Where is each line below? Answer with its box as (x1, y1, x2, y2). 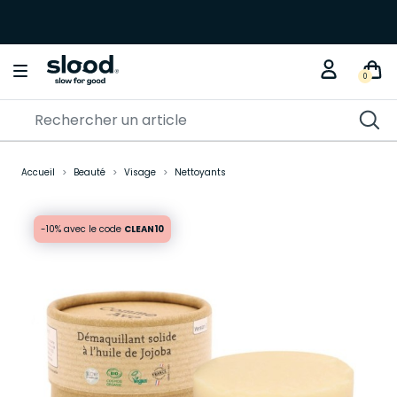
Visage (123, 166, 156, 179)
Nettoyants (174, 166, 226, 179)
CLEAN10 (124, 222, 164, 236)
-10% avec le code (41, 222, 124, 236)
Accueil (20, 166, 55, 179)
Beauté (73, 166, 105, 179)
